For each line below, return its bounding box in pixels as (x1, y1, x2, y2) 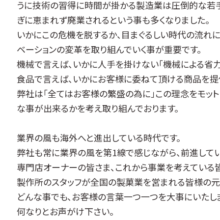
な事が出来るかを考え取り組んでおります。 (17, 102, 179, 114)
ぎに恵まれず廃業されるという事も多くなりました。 (17, 13, 210, 26)
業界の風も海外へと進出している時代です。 (17, 131, 181, 144)
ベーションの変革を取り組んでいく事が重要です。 (17, 43, 201, 55)
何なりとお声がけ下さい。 (17, 205, 114, 218)
